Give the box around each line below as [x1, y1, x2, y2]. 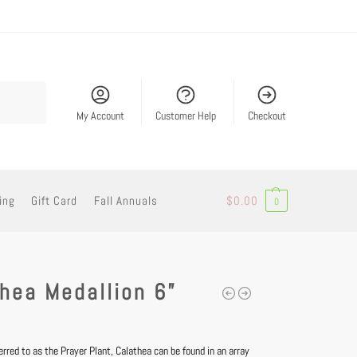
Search [9, 82, 42, 95]
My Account [76, 108, 124, 123]
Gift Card [31, 193, 78, 208]
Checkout [247, 108, 286, 123]
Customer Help [155, 108, 217, 123]
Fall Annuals [93, 193, 158, 208]
